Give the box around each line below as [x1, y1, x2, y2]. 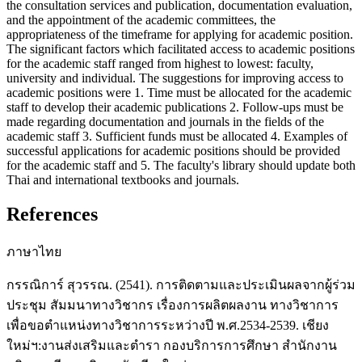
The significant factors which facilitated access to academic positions [6, 42, 355, 57]
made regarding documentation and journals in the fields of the [6, 115, 324, 129]
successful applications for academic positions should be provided [6, 144, 340, 158]
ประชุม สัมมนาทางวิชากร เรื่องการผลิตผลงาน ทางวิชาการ [6, 298, 339, 313]
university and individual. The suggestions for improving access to [6, 71, 343, 86]
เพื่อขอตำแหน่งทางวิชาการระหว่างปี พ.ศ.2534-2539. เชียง [6, 318, 329, 333]
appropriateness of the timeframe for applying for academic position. [6, 27, 353, 42]
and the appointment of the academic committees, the [6, 13, 276, 27]
